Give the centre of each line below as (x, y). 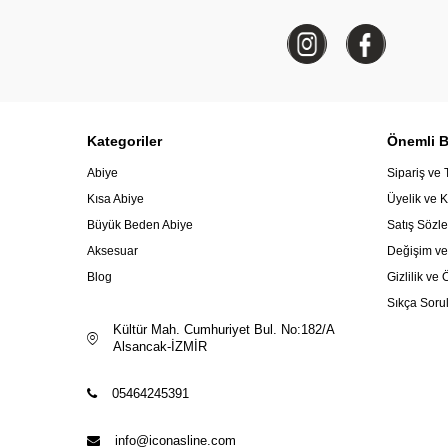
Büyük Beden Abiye (140, 225)
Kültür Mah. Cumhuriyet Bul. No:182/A (223, 329)
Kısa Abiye (115, 199)
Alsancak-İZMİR (160, 346)
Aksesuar (112, 251)
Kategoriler (124, 141)
